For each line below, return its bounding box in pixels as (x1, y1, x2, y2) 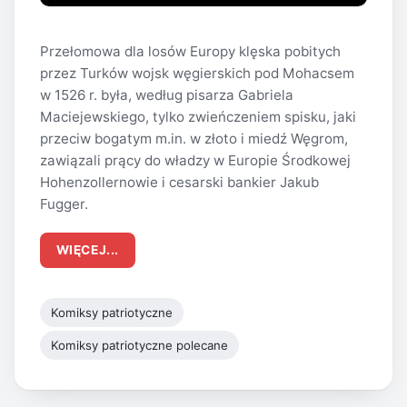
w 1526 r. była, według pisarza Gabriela (40, 86, 293, 104)
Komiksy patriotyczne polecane (50, 338, 228, 353)
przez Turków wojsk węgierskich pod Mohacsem (40, 65, 354, 83)
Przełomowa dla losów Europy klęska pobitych (40, 43, 341, 61)
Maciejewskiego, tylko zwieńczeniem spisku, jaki (40, 108, 356, 126)
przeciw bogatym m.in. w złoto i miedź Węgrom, (40, 130, 348, 148)
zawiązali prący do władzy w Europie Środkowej (40, 152, 351, 170)
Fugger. (40, 195, 88, 213)
